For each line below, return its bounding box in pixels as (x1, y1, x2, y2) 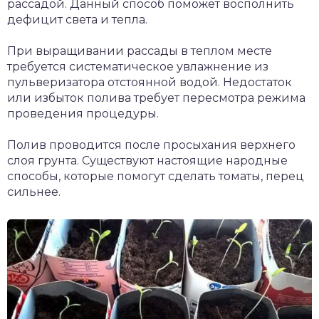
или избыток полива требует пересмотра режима (7, 91, 305, 105)
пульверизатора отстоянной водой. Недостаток (7, 75, 292, 90)
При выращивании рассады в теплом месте (7, 44, 272, 58)
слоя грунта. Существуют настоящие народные (7, 154, 288, 168)
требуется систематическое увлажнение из (7, 60, 268, 74)
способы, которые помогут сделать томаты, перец (7, 169, 304, 184)
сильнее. (7, 185, 61, 199)
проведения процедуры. (7, 107, 159, 121)
